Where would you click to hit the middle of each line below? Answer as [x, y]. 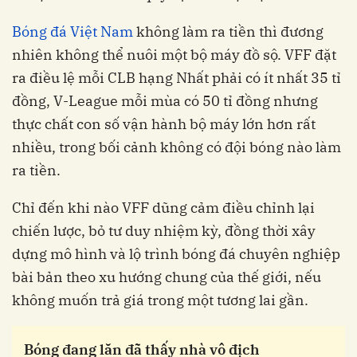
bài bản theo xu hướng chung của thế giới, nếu [167, 277]
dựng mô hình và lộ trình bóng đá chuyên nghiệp [176, 254]
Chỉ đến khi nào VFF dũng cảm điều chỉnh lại [163, 208]
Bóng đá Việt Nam [73, 32]
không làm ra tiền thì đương [228, 32]
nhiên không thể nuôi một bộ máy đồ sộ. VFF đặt [174, 55]
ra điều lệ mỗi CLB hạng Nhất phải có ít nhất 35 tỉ [177, 78]
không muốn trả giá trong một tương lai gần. [160, 300]
